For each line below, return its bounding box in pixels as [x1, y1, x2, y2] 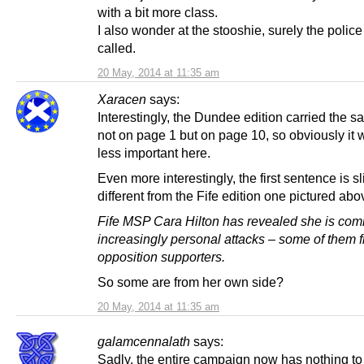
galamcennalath [97, 334, 190, 349]
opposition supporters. [97, 249, 225, 264]
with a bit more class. [97, 4, 218, 19]
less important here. [97, 145, 210, 160]
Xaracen [97, 91, 146, 106]
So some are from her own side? [97, 275, 284, 289]
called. [97, 40, 136, 55]
